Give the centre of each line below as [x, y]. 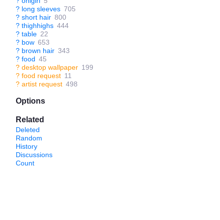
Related [30, 120]
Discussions [34, 155]
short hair [36, 17]
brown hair [38, 51]
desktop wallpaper [50, 67]
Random [29, 138]
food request [41, 76]
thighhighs [38, 26]
